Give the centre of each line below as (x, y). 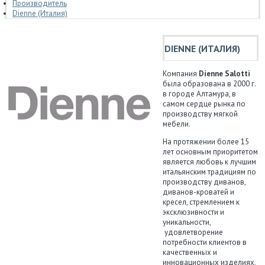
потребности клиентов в (205, 242)
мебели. (177, 124)
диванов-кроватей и (198, 192)
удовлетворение (193, 232)
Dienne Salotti (224, 73)
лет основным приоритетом (210, 151)
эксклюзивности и (193, 212)
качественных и (190, 252)
